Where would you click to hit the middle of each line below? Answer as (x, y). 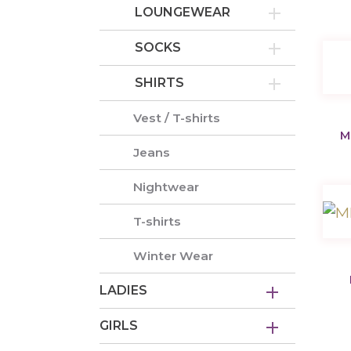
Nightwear (166, 187)
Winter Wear (174, 256)
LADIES (123, 291)
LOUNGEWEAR (182, 13)
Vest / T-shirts (177, 118)
